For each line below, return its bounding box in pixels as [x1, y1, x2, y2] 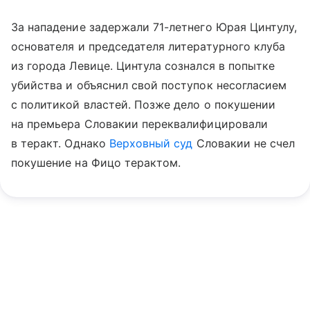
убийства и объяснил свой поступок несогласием [11, 78, 287, 93]
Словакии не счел [192, 136, 295, 151]
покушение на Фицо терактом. [11, 156, 181, 170]
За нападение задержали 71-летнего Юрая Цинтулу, [11, 20, 298, 35]
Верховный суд [109, 136, 193, 151]
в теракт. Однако [11, 136, 109, 151]
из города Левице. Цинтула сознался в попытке [11, 59, 275, 73]
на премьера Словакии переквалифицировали [11, 117, 268, 131]
